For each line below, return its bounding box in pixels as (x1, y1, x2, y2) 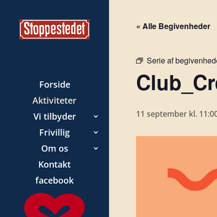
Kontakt (38, 158, 71, 170)
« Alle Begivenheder (136, 20, 210, 31)
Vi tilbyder (33, 110, 76, 122)
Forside (39, 78, 70, 90)
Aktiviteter (32, 94, 77, 106)
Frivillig (39, 126, 70, 138)
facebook (35, 174, 74, 186)
